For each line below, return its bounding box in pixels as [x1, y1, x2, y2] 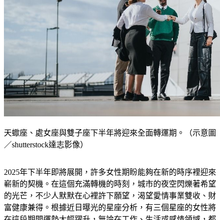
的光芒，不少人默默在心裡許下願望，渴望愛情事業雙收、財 [4, 192, 216, 200]
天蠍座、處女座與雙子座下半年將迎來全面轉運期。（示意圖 [4, 129, 216, 137]
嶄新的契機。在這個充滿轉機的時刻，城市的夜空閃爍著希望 [4, 180, 216, 189]
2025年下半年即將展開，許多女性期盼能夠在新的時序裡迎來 [4, 168, 216, 177]
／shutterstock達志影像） [4, 140, 88, 149]
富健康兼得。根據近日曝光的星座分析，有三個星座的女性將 [4, 203, 216, 212]
